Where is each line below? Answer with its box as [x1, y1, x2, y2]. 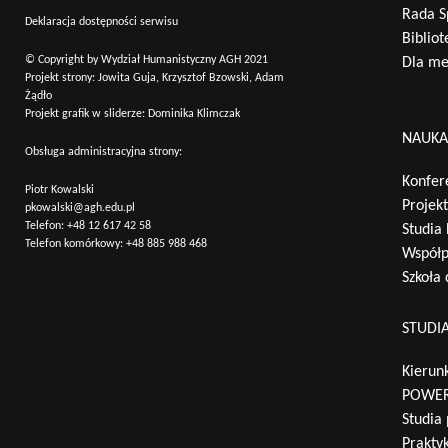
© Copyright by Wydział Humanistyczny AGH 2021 [25, 54, 268, 67]
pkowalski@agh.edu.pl [25, 202, 135, 215]
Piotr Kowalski [25, 184, 94, 197]
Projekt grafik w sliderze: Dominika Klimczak [25, 108, 240, 121]
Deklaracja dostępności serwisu [25, 16, 178, 29]
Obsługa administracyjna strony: [25, 146, 182, 159]
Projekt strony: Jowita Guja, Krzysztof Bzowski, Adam [25, 72, 284, 85]
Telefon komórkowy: [25, 238, 126, 251]
